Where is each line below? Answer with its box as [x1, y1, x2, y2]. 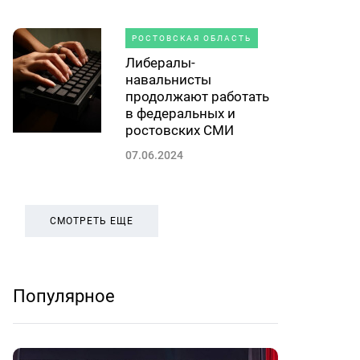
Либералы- [125, 55, 195, 71]
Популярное [13, 286, 115, 306]
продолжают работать [125, 88, 269, 104]
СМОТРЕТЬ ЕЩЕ [50, 215, 133, 227]
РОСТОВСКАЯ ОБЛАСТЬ [132, 34, 252, 43]
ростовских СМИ [125, 122, 234, 138]
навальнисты [125, 72, 211, 88]
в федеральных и [125, 105, 235, 121]
